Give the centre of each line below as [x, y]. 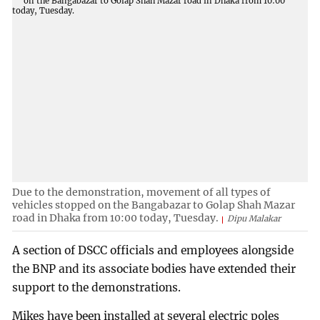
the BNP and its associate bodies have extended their [154, 269]
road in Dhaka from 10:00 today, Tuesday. [116, 218]
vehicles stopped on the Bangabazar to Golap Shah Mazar [154, 205]
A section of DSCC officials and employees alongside [153, 250]
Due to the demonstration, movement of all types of [142, 192]
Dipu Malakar [254, 219]
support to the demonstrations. [97, 287]
